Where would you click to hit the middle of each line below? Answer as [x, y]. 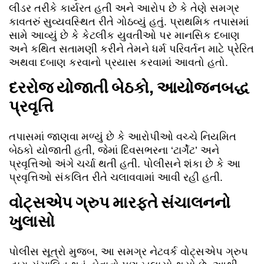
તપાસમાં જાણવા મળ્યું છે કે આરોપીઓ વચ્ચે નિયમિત [123, 137]
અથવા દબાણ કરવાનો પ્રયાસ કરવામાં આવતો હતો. [118, 63]
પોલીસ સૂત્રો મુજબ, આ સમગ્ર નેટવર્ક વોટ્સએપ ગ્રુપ [128, 252]
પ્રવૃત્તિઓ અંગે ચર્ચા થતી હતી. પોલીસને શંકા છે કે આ [125, 164]
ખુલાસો [32, 222]
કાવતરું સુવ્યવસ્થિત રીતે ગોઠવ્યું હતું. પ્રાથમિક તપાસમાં [129, 22]
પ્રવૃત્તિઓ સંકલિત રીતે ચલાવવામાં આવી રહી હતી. [116, 178]
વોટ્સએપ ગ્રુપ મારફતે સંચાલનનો [120, 203]
